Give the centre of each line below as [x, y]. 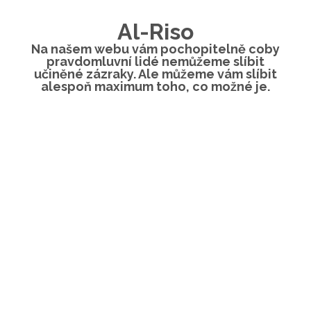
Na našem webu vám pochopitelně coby [155, 49]
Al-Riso [155, 32]
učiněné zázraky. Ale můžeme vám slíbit [155, 74]
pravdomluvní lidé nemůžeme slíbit [155, 61]
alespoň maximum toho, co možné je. [155, 86]
